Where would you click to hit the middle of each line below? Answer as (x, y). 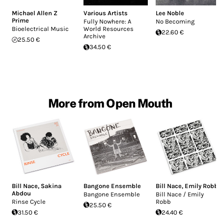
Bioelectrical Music (40, 29)
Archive (95, 36)
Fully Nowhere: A (108, 22)
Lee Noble (170, 13)
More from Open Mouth (110, 103)
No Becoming (175, 22)
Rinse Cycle (29, 201)
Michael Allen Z (35, 13)
